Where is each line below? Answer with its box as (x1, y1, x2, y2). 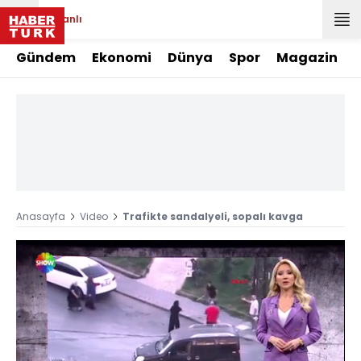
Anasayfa (16, 210, 65, 223)
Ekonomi (92, 48, 151, 67)
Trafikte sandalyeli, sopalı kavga (122, 210, 303, 223)
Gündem (16, 48, 76, 67)
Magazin (276, 48, 338, 67)
